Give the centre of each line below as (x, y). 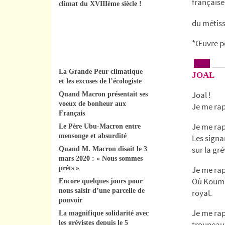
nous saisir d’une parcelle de (102, 190)
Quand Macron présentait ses (103, 94)
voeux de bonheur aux (92, 103)
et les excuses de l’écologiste (100, 81)
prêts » (69, 168)
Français (72, 113)
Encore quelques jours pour (101, 181)
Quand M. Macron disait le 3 (103, 149)
